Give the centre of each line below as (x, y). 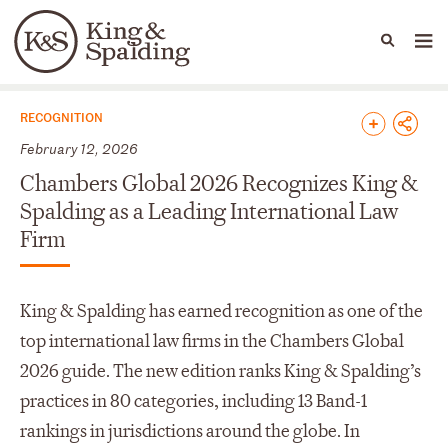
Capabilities (208, 51)
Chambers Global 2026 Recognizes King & (219, 183)
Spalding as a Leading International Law (209, 211)
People (123, 51)
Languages (104, 55)
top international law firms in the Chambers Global (212, 341)
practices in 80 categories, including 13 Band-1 (193, 401)
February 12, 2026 (79, 148)
